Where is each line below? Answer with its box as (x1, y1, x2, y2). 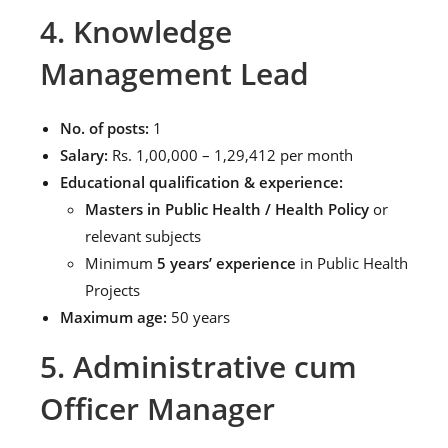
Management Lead (40, 53, 309, 94)
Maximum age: (60, 307, 167, 327)
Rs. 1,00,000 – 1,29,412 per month (108, 145, 353, 165)
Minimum (85, 253, 157, 273)
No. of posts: (60, 118, 149, 138)
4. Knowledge (40, 11, 232, 52)
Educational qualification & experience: (60, 172, 343, 192)
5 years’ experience (157, 253, 296, 273)
